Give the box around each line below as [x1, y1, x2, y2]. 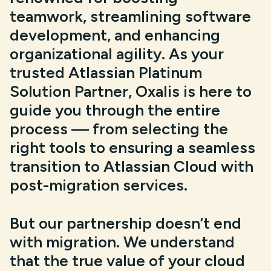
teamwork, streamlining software [10, 7, 251, 26]
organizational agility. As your [10, 44, 224, 64]
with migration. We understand [10, 232, 235, 252]
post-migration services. [10, 175, 188, 195]
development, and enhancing [10, 25, 220, 45]
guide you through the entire [10, 100, 220, 120]
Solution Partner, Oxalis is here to [10, 82, 252, 101]
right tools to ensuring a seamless [10, 138, 255, 157]
